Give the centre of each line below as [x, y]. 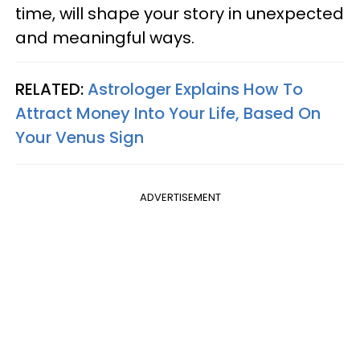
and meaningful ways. [105, 38]
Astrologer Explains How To [195, 90]
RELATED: [51, 90]
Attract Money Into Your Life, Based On [168, 114]
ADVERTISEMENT [180, 198]
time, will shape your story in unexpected [180, 14]
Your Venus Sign [80, 138]
